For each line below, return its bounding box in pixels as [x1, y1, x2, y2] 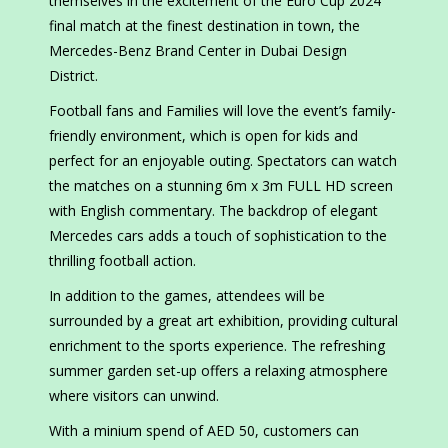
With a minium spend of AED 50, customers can [49, 421, 359, 441]
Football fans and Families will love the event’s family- [49, 101, 396, 121]
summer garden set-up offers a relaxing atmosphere [49, 361, 388, 381]
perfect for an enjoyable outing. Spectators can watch [49, 151, 397, 171]
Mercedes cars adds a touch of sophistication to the [49, 226, 387, 246]
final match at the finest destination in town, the [49, 16, 360, 36]
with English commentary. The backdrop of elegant [49, 201, 378, 221]
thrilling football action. [49, 251, 196, 271]
